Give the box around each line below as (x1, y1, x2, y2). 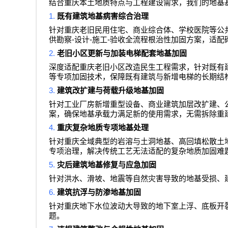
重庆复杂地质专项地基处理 (57, 124, 149, 132)
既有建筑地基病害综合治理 (57, 12, 149, 21)
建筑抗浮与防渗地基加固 (57, 188, 141, 197)
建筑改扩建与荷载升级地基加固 (57, 87, 164, 95)
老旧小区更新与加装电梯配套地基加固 (57, 49, 187, 58)
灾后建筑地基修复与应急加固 (57, 161, 156, 169)
